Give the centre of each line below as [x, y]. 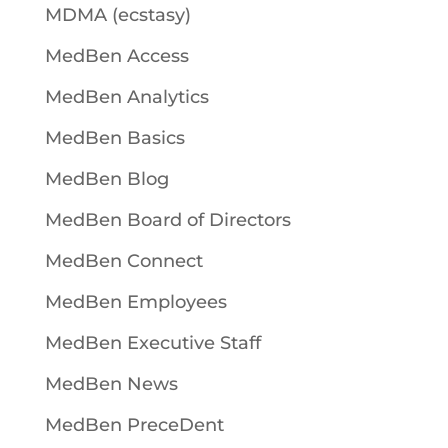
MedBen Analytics [126, 96]
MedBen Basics [114, 137]
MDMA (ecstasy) [117, 14]
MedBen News [111, 383]
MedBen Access [116, 55]
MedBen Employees [135, 301]
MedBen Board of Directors [167, 219]
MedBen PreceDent [134, 424]
